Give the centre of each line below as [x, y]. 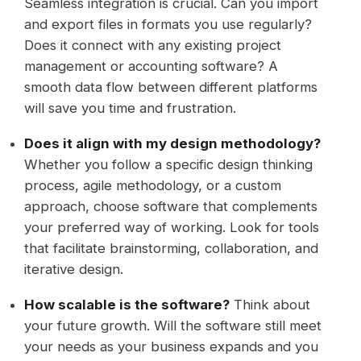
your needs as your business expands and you [172, 347]
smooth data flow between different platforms [171, 87]
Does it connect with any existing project [153, 45]
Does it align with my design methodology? [173, 143]
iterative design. [74, 269]
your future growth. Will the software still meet [173, 326]
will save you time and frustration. [131, 108]
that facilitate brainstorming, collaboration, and [172, 248]
